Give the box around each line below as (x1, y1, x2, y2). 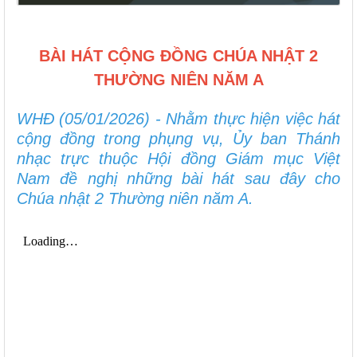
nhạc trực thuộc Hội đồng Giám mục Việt (17, 149, 340, 167)
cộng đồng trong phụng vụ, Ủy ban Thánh (17, 129, 340, 147)
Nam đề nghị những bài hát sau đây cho (17, 169, 340, 187)
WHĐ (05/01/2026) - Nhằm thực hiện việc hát (17, 109, 340, 127)
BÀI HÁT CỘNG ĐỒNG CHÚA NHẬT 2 (39, 46, 318, 65)
